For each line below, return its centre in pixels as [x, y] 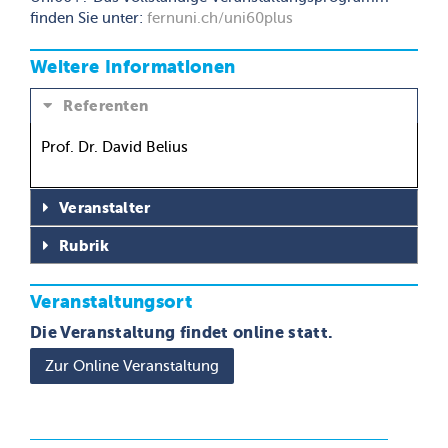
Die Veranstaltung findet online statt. [182, 332]
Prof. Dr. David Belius [114, 147]
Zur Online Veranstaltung [132, 366]
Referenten [104, 106]
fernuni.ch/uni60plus [220, 18]
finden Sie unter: [88, 18]
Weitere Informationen [133, 66]
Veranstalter [105, 208]
